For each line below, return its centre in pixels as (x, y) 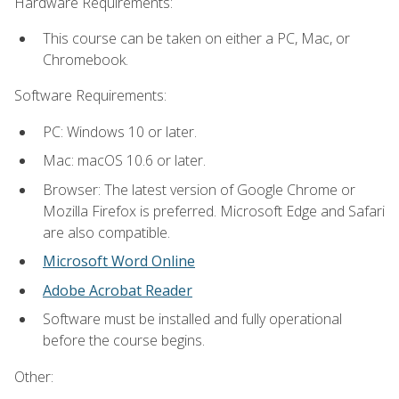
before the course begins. (124, 341)
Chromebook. (85, 59)
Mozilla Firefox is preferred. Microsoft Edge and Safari (214, 211)
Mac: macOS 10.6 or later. (124, 161)
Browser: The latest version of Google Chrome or (199, 189)
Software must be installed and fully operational (192, 319)
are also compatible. (106, 232)
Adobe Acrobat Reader (118, 290)
